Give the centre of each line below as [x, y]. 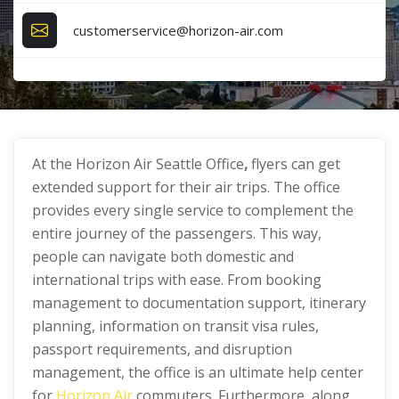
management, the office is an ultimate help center [198, 372]
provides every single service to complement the [193, 210]
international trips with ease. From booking [177, 280]
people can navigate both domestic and [163, 256]
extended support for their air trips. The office [186, 187]
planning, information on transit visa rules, [175, 326]
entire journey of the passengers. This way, [177, 233]
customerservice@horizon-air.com [179, 30]
